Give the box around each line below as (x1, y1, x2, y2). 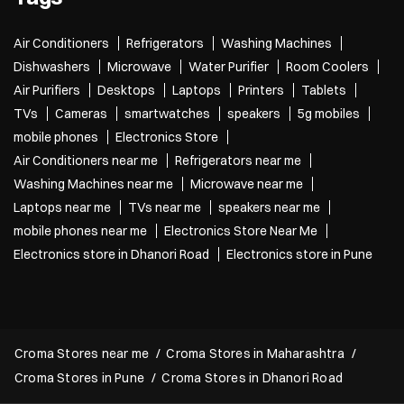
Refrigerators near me (175, 151, 301, 169)
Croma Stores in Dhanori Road (161, 369, 344, 386)
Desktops (97, 81, 155, 98)
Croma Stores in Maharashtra (166, 344, 344, 362)
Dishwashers (14, 58, 90, 75)
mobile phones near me (14, 222, 147, 239)
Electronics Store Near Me (164, 222, 317, 239)
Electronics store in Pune (226, 245, 372, 262)
